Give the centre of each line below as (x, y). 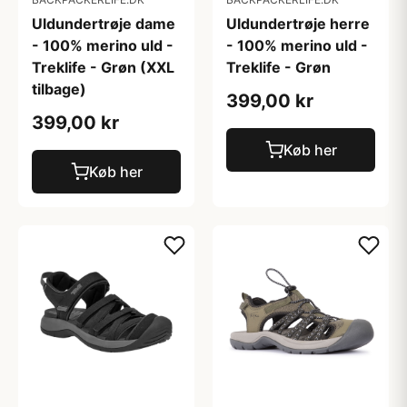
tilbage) (59, 89)
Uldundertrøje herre (298, 24)
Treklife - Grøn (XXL (103, 67)
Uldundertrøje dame (104, 24)
